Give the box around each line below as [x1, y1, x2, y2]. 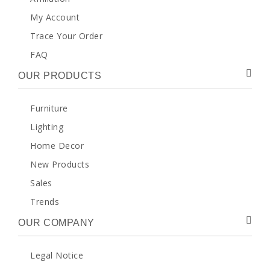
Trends [30, 196, 59, 208]
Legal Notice [30, 250, 83, 262]
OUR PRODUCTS [18, 71, 101, 81]
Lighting [30, 121, 63, 133]
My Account [30, 11, 80, 24]
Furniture [30, 102, 68, 115]
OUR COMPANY [18, 218, 95, 228]
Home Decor [30, 140, 84, 152]
